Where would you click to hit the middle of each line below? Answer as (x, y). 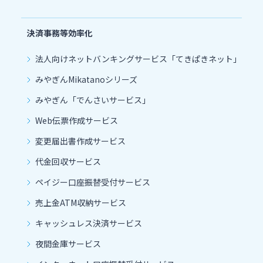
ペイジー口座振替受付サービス (93, 182)
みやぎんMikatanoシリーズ (86, 79)
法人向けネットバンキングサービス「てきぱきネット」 (138, 58)
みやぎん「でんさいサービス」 (93, 100)
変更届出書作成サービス (80, 141)
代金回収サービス (68, 161)
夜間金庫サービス (68, 243)
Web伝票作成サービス (77, 120)
